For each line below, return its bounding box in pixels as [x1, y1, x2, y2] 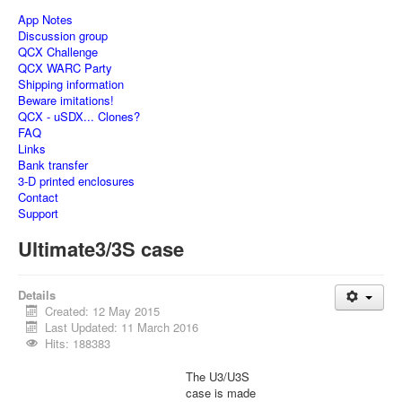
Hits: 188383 [45, 335, 111, 352]
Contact [18, 188, 58, 205]
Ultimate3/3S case [18, 234, 184, 263]
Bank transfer [18, 156, 88, 173]
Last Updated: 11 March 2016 [45, 319, 199, 336]
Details [18, 286, 56, 303]
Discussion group [18, 27, 108, 44]
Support [18, 205, 58, 222]
